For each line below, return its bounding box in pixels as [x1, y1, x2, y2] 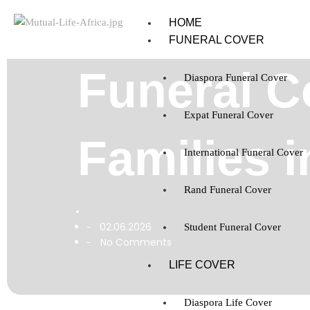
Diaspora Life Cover [184, 297, 273, 308]
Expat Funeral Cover [184, 109, 274, 120]
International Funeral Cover [184, 147, 304, 158]
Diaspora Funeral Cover [184, 72, 288, 83]
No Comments [98, 235, 172, 249]
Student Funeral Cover [184, 221, 282, 232]
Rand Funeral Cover [184, 184, 272, 195]
